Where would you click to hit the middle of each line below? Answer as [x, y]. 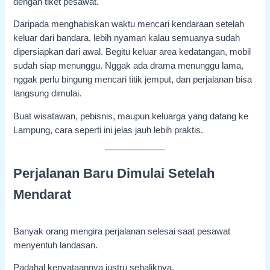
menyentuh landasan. [56, 245]
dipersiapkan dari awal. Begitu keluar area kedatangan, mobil [132, 52]
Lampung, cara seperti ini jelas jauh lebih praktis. [108, 130]
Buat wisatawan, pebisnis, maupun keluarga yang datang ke [131, 116]
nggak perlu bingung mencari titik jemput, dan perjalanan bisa [133, 80]
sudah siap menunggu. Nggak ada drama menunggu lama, [129, 66]
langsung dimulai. [48, 94]
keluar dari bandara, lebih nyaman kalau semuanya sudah [127, 38]
